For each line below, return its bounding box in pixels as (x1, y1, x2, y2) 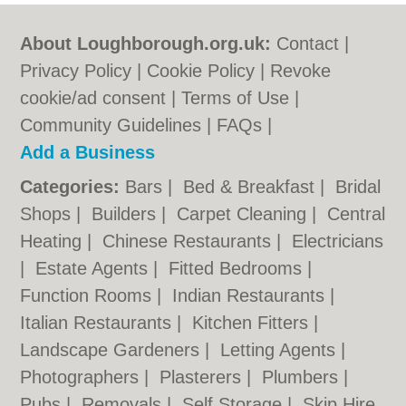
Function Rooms (20, 285, 158, 305)
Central (327, 204, 386, 224)
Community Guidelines (20, 115, 202, 135)
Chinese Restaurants (102, 231, 277, 251)
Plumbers (262, 367, 344, 387)
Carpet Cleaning (177, 204, 313, 224)
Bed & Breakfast (183, 177, 321, 197)
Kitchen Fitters (192, 313, 314, 333)
